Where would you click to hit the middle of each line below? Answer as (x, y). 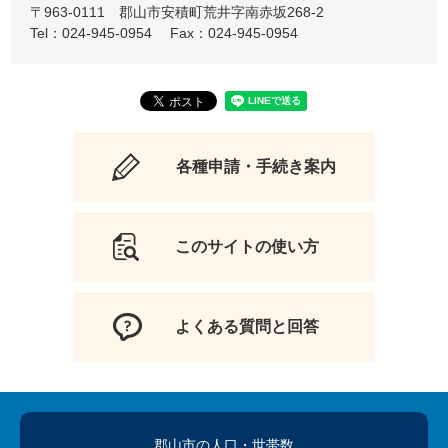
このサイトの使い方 (246, 246)
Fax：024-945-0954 (234, 32)
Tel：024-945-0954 (91, 32)
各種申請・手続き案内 (255, 166)
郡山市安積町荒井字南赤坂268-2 (221, 11)
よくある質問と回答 (246, 326)
